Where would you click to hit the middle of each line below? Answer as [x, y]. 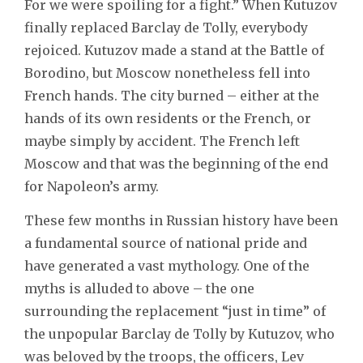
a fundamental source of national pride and [166, 243]
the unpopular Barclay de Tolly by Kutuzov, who [179, 333]
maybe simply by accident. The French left [162, 141]
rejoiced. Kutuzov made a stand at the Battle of [174, 50]
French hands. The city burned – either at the [172, 95]
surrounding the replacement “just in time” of [175, 311]
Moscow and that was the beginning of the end [176, 163]
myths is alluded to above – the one [139, 288]
